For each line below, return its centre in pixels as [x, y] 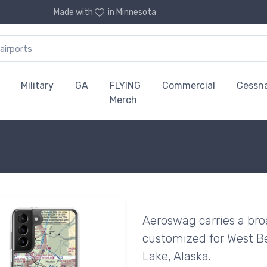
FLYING [125, 86]
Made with [74, 12]
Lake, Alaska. [177, 256]
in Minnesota [132, 12]
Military [37, 86]
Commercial [189, 86]
